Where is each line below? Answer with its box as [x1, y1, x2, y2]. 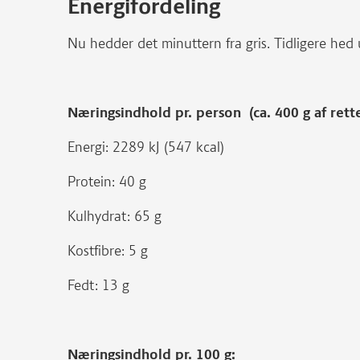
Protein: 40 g [67, 173, 146, 190]
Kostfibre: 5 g [67, 242, 148, 260]
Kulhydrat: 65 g [67, 207, 162, 225]
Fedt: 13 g [67, 276, 129, 294]
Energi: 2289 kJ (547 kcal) [67, 138, 224, 156]
